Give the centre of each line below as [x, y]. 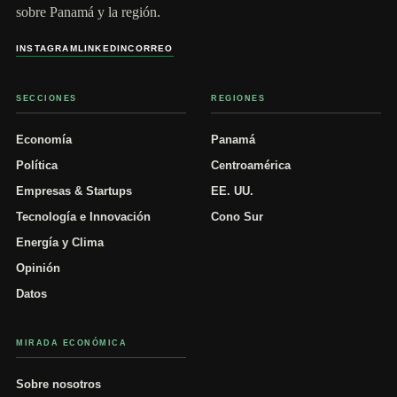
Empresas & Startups [74, 191]
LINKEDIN [103, 48]
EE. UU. [232, 191]
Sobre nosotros [58, 384]
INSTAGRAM [47, 48]
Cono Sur [237, 216]
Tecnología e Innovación [83, 216]
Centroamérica [251, 165]
